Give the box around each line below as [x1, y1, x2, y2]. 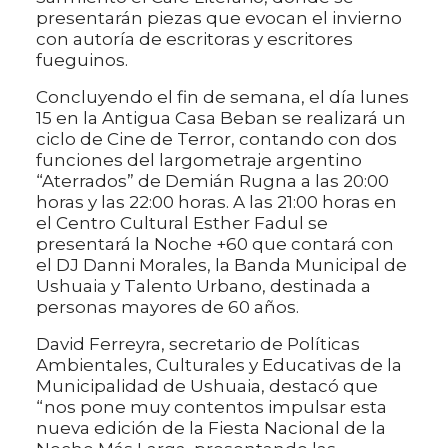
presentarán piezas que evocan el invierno [36, 7, 402, 28]
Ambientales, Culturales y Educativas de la [36, 354, 402, 375]
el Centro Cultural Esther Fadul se [36, 212, 328, 233]
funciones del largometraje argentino [36, 149, 362, 170]
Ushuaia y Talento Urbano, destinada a [36, 275, 371, 296]
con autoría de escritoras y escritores [36, 28, 353, 49]
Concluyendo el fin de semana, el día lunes [36, 86, 409, 107]
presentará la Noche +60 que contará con [36, 233, 394, 254]
